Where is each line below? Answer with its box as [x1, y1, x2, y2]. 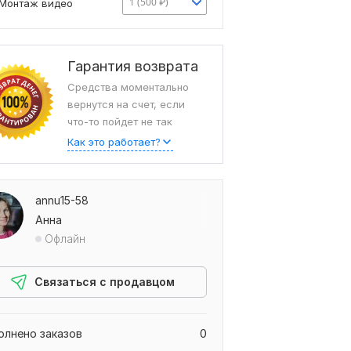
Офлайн [45, 232, 85, 246]
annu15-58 [35, 194, 89, 208]
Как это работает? [67, 136, 161, 149]
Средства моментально [67, 81, 189, 94]
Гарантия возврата [67, 58, 198, 75]
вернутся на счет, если [67, 98, 185, 111]
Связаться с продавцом [34, 275, 175, 289]
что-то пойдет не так [67, 115, 172, 128]
